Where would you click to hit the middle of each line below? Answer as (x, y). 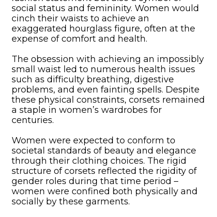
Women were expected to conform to (93, 140)
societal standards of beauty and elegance (104, 151)
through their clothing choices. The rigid (99, 161)
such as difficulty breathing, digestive (93, 79)
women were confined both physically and (105, 191)
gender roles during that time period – (95, 181)
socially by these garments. (71, 201)
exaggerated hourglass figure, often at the (103, 29)
